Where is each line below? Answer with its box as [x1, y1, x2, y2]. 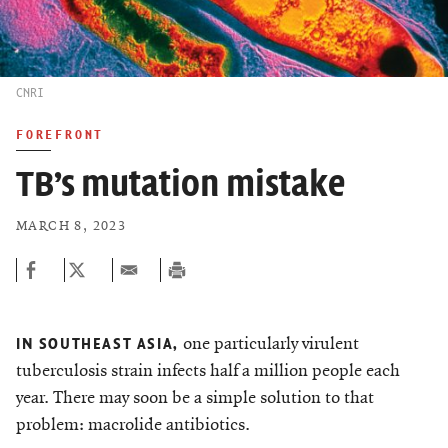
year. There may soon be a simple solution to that [16, 387, 374, 409]
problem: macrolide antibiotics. [16, 414, 250, 436]
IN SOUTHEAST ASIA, [16, 335, 179, 354]
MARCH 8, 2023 [16, 218, 127, 235]
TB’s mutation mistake [16, 164, 346, 206]
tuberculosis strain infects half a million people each [16, 360, 400, 382]
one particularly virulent [178, 333, 359, 355]
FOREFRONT [16, 126, 105, 143]
